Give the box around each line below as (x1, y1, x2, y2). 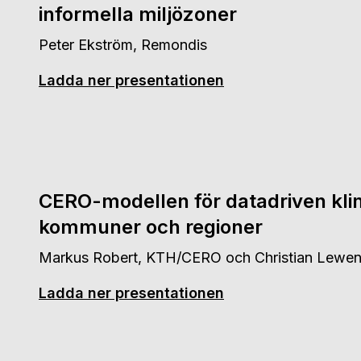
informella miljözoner (39, 2, 237, 26)
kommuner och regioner (39, 215, 263, 239)
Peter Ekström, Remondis (39, 36, 207, 53)
